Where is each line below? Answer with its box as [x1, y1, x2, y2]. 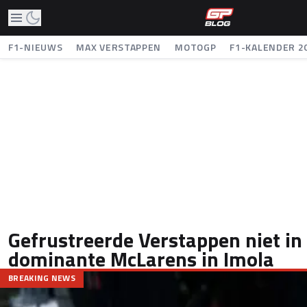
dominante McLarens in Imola [8, 243, 274, 275]
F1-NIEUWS [8, 40, 63, 54]
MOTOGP [175, 40, 217, 54]
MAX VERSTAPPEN [76, 40, 162, 54]
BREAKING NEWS [8, 271, 75, 284]
